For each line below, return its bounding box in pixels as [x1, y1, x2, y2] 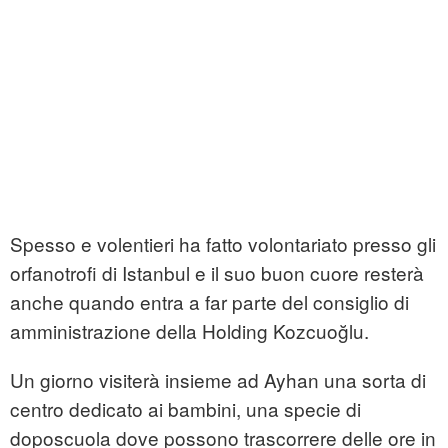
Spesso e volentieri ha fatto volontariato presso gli [10, 230, 436, 258]
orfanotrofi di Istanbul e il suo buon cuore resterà [10, 259, 424, 287]
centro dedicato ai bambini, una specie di [10, 395, 361, 423]
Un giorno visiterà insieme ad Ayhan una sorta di [10, 366, 426, 394]
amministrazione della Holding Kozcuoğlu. [10, 317, 369, 345]
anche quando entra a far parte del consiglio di [10, 288, 409, 316]
